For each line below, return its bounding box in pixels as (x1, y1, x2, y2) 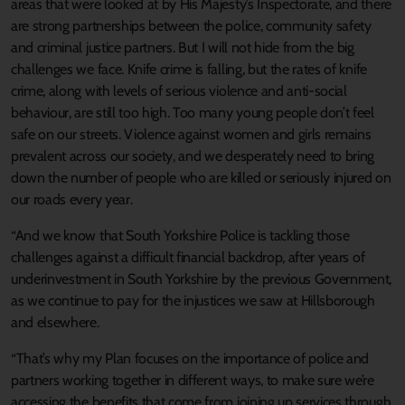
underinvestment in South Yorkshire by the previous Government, (11, 270, 392, 288)
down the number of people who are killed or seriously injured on (11, 169, 391, 187)
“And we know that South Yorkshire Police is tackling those (11, 227, 350, 245)
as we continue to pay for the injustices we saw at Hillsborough (11, 292, 375, 310)
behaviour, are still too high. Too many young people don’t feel (11, 104, 374, 122)
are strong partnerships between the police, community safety (11, 17, 372, 35)
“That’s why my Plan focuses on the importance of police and (11, 350, 370, 368)
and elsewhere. (11, 314, 113, 332)
